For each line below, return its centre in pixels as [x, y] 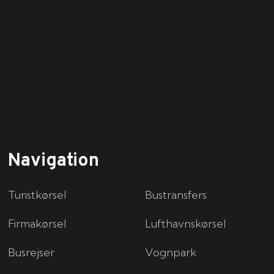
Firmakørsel [39, 224]
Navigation [54, 161]
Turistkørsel [37, 195]
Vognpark [171, 253]
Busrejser [31, 253]
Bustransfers [176, 195]
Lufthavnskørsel [186, 224]
